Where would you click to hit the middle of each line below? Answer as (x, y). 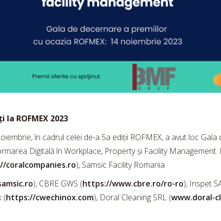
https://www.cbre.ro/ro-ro (133, 183)
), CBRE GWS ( (57, 183)
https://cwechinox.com (50, 197)
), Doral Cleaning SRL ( (132, 197)
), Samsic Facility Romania (120, 165)
